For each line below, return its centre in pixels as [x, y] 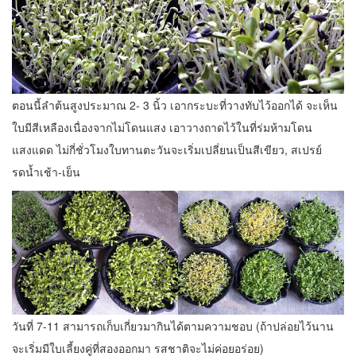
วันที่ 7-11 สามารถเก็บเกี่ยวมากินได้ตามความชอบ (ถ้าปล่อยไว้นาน [173, 326]
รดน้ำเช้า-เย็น [46, 171]
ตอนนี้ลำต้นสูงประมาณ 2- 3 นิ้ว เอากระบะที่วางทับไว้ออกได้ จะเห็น [175, 104]
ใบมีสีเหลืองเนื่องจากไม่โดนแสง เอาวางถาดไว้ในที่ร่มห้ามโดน [162, 127]
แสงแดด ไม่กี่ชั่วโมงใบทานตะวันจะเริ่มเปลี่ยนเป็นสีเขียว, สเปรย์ [167, 149]
